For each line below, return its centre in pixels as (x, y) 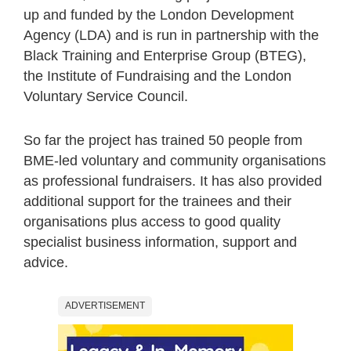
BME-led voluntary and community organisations (175, 160)
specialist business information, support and (160, 242)
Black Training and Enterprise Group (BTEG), (165, 55)
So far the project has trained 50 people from (163, 140)
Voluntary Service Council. (106, 96)
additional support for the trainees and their (157, 201)
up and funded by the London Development (159, 14)
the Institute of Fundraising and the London (157, 76)
